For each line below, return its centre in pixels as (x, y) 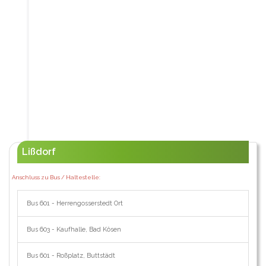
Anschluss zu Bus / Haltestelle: (56, 178)
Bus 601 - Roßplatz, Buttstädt (71, 256)
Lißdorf (39, 152)
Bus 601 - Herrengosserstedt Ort (75, 204)
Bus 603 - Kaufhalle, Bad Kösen (74, 230)
